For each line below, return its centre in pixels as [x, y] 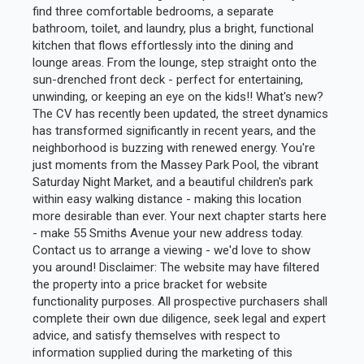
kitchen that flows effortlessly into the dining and [162, 45]
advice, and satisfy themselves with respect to [156, 335]
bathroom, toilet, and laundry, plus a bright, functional [173, 28]
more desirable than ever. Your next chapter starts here [179, 216]
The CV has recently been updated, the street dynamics [180, 113]
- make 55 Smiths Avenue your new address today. [167, 233]
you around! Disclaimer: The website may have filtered [175, 267]
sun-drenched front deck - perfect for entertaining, [167, 79]
